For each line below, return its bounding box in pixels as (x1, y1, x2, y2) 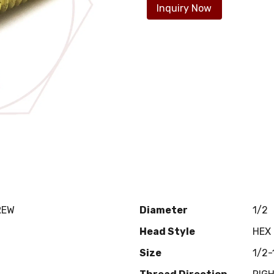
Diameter (139, 204, 188, 216)
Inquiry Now (157, 2, 212, 14)
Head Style (139, 225, 195, 237)
